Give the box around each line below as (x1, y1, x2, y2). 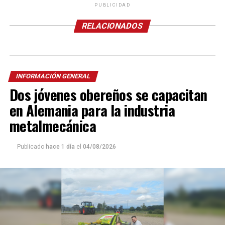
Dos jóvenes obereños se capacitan (9, 83, 207, 105)
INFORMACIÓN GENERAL (15, 72, 91, 80)
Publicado (17, 143, 44, 150)
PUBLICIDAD (94, 2, 131, 8)
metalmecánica (9, 115, 96, 136)
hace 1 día (45, 143, 76, 150)
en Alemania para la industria (9, 99, 175, 121)
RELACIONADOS (81, 21, 145, 31)
